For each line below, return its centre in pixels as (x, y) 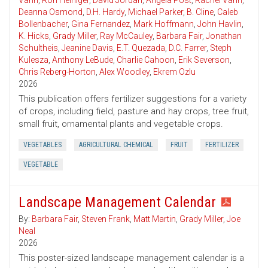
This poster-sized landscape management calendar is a (131, 258)
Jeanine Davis (87, 48)
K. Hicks (34, 36)
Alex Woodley (124, 72)
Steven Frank (106, 219)
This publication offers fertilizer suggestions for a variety (133, 99)
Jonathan (224, 36)
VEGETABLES (42, 145)
